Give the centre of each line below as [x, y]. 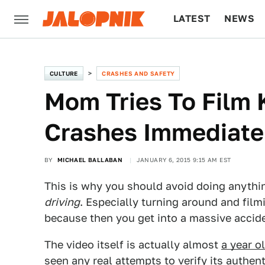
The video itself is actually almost [133, 245]
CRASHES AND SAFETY [138, 73]
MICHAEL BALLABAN [90, 160]
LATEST [192, 19]
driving [62, 202]
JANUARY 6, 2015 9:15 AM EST [184, 160]
